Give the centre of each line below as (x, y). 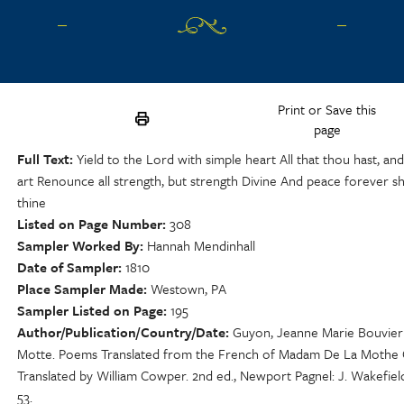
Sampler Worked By (78, 246)
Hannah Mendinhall (201, 246)
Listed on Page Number (90, 224)
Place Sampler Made (80, 289)
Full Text (43, 159)
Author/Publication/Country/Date (121, 332)
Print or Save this (327, 109)
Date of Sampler (68, 267)
